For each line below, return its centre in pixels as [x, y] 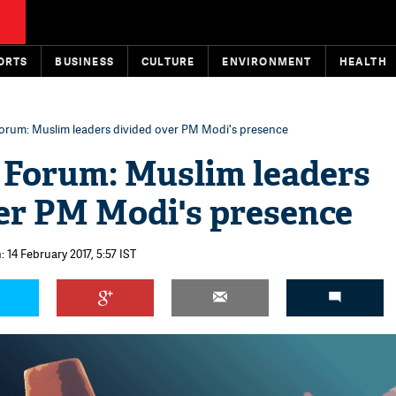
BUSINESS [85, 61]
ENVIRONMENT [267, 61]
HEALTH [363, 61]
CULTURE [168, 61]
